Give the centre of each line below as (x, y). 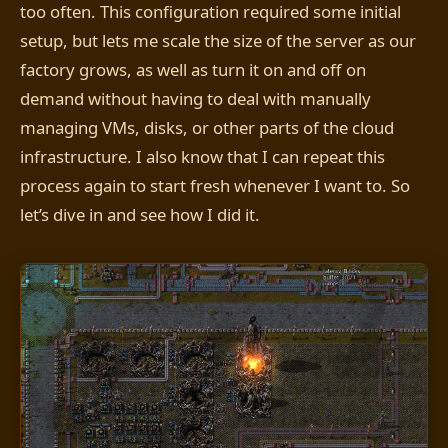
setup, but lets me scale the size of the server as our (218, 41)
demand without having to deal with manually (195, 99)
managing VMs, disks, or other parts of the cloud (207, 128)
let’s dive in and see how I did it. (140, 215)
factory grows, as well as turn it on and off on (193, 70)
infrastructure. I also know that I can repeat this (202, 157)
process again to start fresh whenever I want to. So (215, 186)
